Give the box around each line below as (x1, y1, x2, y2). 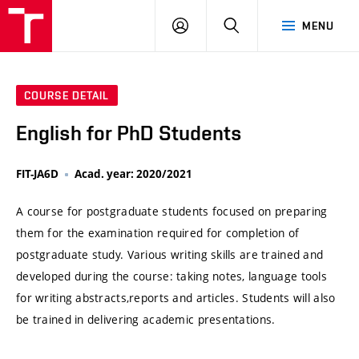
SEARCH (239, 18, 283, 31)
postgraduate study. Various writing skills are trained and (16, 247, 324, 263)
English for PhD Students (16, 121, 242, 146)
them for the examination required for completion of (16, 225, 300, 241)
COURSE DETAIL (24, 89, 110, 103)
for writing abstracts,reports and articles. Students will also (16, 290, 336, 306)
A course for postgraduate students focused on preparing (16, 204, 328, 220)
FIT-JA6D (16, 167, 58, 182)
